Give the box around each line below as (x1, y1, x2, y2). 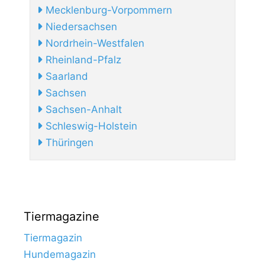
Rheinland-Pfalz (43, 54, 121, 66)
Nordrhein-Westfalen (43, 37, 144, 50)
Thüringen (43, 137, 93, 149)
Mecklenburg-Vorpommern (43, 4, 172, 17)
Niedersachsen (43, 21, 117, 33)
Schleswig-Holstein (43, 120, 137, 132)
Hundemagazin (24, 248, 96, 261)
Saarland (43, 70, 88, 83)
